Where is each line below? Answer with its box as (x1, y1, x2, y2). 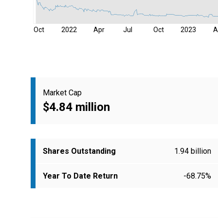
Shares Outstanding (43, 146, 116, 156)
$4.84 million (43, 100, 110, 114)
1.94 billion (174, 146, 211, 156)
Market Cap (43, 88, 82, 97)
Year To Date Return (43, 171, 118, 181)
